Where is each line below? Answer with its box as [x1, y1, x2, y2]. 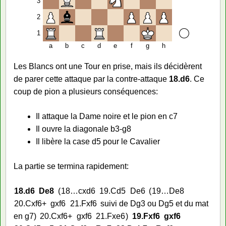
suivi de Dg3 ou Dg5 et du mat [100, 199, 209, 208]
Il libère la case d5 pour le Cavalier [36, 137, 160, 146]
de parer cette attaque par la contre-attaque [14, 74, 169, 83]
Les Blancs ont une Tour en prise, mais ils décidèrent [14, 62, 202, 71]
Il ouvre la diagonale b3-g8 [36, 124, 131, 133]
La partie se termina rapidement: [14, 161, 129, 171]
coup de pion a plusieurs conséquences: [14, 87, 158, 96]
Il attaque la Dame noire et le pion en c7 [36, 111, 178, 121]
